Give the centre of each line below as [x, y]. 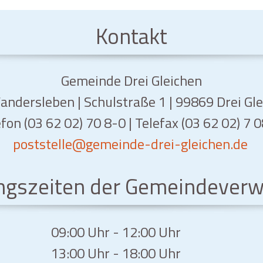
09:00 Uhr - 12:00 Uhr [116, 232]
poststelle [42, 144]
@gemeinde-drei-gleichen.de [160, 144]
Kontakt [131, 36]
